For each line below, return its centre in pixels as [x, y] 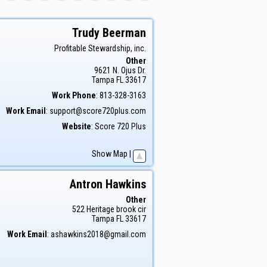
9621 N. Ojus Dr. [120, 70]
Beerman [124, 33]
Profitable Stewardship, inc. [100, 48]
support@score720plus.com [98, 111]
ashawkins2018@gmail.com [98, 235]
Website [77, 126]
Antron [86, 184]
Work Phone [74, 95]
